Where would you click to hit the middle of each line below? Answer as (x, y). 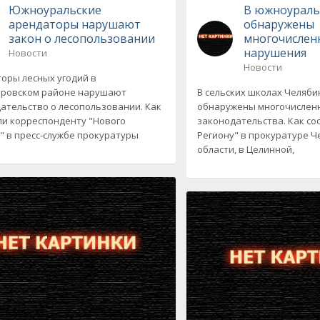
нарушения (275, 52)
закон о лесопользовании (81, 38)
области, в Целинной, (246, 149)
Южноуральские (55, 10)
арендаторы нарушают (74, 24)
